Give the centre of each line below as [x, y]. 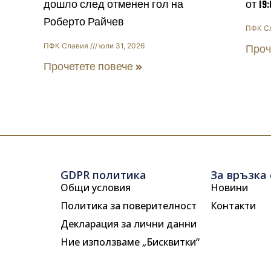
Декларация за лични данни [129, 224]
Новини [229, 188]
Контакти [233, 206]
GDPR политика [104, 175]
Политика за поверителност [129, 206]
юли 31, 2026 [121, 45]
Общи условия [96, 188]
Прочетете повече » [93, 67]
